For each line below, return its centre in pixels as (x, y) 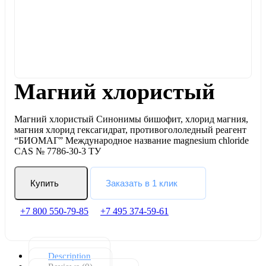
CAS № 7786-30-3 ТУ (58, 151)
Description (69, 256)
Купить (45, 183)
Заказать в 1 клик (142, 183)
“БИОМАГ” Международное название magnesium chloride (132, 140)
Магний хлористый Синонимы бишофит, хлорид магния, (131, 119)
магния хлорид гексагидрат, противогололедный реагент (130, 130)
